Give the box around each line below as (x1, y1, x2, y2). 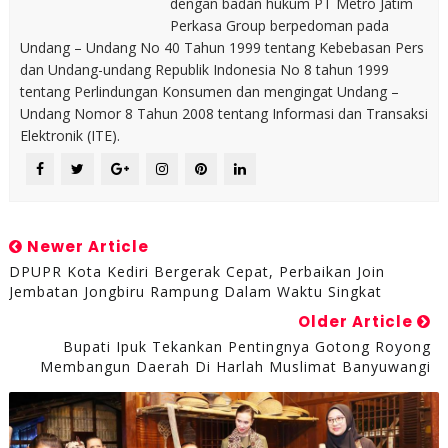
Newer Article (22, 236, 149, 257)
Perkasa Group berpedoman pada (169, 16, 389, 35)
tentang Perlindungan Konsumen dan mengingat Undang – (19, 82, 399, 101)
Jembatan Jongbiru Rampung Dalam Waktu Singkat (8, 282, 382, 301)
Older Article (298, 311, 418, 332)
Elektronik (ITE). (19, 126, 120, 145)
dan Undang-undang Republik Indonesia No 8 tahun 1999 (19, 60, 389, 79)
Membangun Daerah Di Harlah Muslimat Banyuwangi (40, 357, 432, 376)
